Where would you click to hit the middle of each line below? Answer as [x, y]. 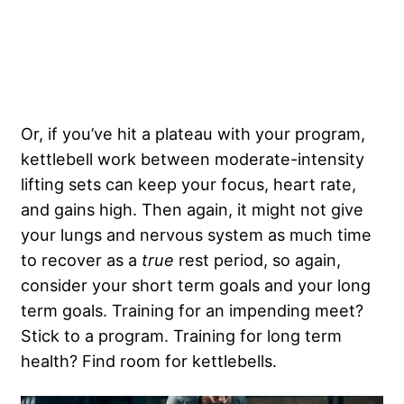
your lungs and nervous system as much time [196, 235]
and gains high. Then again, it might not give [192, 210]
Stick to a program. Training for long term [181, 336]
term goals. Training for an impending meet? [192, 311]
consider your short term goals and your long [196, 285]
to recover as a [81, 260]
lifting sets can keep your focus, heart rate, [188, 184]
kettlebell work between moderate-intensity [193, 159]
